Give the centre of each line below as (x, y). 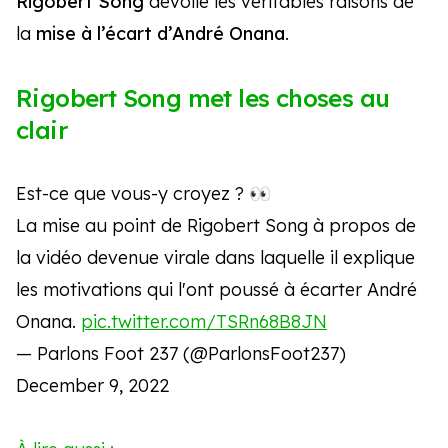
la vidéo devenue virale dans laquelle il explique (215, 258)
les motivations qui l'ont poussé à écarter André (216, 290)
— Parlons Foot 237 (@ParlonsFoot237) (181, 354)
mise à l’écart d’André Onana (160, 34)
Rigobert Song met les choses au (203, 98)
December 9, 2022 (92, 386)
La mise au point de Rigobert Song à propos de (216, 226)
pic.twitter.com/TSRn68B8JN (204, 322)
